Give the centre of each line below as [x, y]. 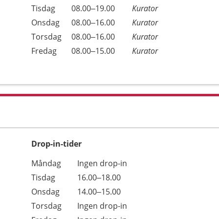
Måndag [46, 163]
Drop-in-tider [56, 144]
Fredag [44, 51]
